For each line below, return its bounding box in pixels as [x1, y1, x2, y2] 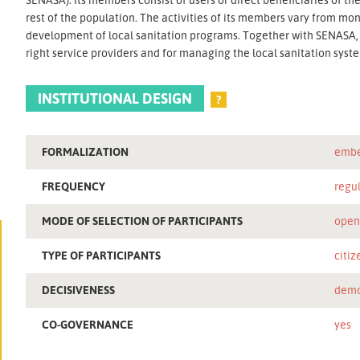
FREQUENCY [42, 178, 106, 193]
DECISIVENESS [42, 282, 116, 297]
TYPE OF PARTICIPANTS [42, 247, 162, 262]
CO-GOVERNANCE [42, 317, 134, 331]
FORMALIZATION [42, 144, 129, 158]
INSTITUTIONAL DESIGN [38, 88, 193, 107]
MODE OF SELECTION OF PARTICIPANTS [42, 213, 243, 227]
